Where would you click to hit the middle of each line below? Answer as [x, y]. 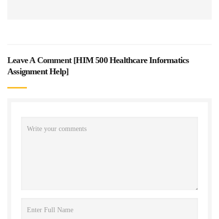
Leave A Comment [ [42, 60]
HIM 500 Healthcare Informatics [132, 60]
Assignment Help [37, 71]
